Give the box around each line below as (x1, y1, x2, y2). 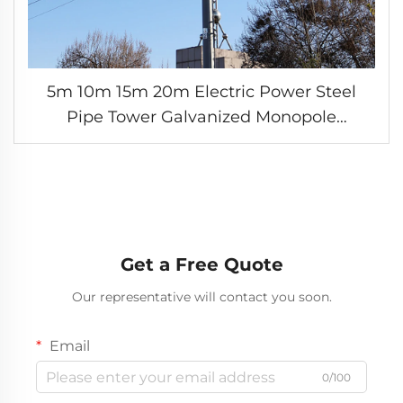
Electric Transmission (116, 157, 287, 178)
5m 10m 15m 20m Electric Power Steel (47, 82, 356, 103)
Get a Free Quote (120, 254, 283, 276)
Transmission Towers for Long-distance (44, 132, 216, 153)
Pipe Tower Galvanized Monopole (67, 107, 336, 128)
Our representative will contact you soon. (71, 289, 332, 306)
